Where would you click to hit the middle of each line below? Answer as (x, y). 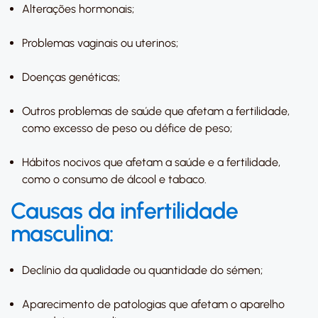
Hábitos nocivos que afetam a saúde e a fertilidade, (151, 162)
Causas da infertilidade (125, 211)
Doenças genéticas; (71, 77)
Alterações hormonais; (78, 9)
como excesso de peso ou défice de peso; (127, 128)
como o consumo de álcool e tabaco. (114, 179)
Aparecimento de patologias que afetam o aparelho (153, 304)
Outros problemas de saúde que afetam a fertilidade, (156, 111)
